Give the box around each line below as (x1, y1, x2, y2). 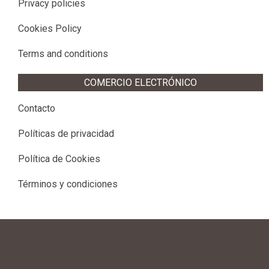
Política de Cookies (18, 153, 100, 165)
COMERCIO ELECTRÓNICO (84, 77, 197, 88)
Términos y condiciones (18, 178, 118, 190)
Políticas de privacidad (18, 128, 114, 139)
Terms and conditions (18, 48, 108, 59)
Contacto (18, 103, 55, 114)
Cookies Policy (18, 23, 82, 34)
